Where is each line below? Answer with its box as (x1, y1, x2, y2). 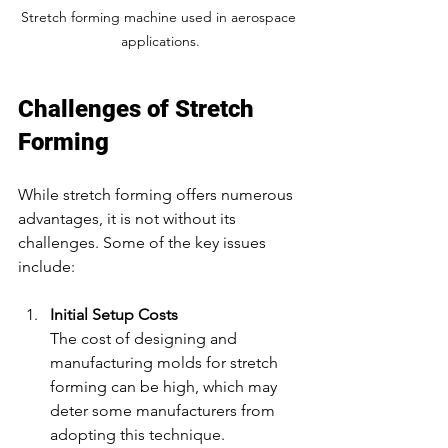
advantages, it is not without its (18, 208, 240, 228)
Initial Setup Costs (50, 304, 178, 324)
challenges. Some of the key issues (18, 232, 270, 252)
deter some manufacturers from (50, 400, 279, 420)
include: (18, 256, 75, 276)
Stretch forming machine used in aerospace (20, 7, 300, 26)
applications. (120, 31, 200, 50)
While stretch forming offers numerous (18, 184, 297, 204)
